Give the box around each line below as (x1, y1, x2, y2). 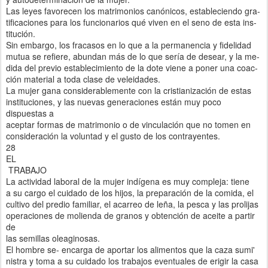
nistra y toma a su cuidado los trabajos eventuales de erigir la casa (6, 254, 258, 267)
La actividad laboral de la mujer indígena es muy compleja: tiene (6, 175, 249, 187)
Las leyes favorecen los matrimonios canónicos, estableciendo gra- (6, 4, 260, 17)
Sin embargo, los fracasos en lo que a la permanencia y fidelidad (6, 38, 251, 51)
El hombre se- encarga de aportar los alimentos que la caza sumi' (6, 243, 255, 255)
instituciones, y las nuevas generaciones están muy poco (6, 95, 221, 108)
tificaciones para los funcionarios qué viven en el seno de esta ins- (6, 16, 257, 28)
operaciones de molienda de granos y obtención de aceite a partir (6, 209, 255, 221)
